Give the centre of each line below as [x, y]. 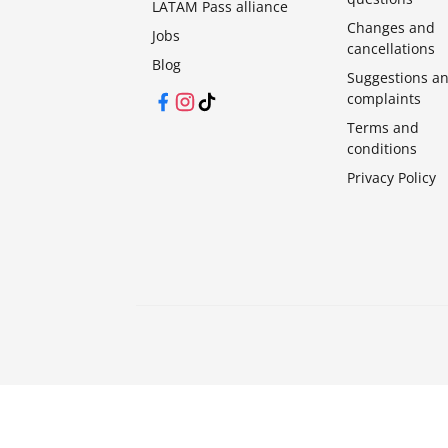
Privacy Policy [392, 178]
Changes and [391, 28]
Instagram [207, 101]
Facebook [182, 101]
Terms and [383, 128]
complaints [384, 99]
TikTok [216, 101]
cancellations [391, 49]
